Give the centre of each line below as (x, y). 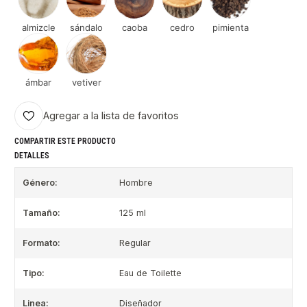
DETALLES (32, 156)
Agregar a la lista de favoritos (111, 116)
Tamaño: (41, 213)
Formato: (41, 243)
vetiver (86, 83)
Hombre (136, 183)
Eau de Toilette (150, 273)
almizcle (38, 28)
